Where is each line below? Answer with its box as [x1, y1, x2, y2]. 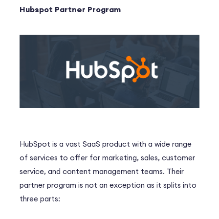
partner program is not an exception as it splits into [20, 180, 197, 190]
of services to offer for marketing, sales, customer [20, 153, 195, 163]
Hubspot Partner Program [20, 4, 121, 15]
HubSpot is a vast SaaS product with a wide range [20, 139, 192, 149]
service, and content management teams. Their [20, 167, 184, 176]
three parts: [20, 194, 60, 204]
